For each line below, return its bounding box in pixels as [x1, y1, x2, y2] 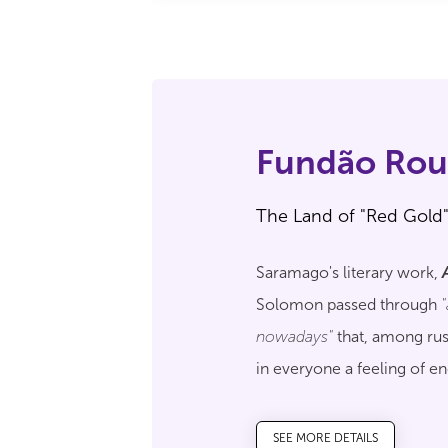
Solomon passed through [256, 295, 441, 314]
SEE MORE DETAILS [273, 431, 378, 445]
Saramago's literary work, [256, 263, 442, 282]
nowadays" [256, 327, 333, 346]
